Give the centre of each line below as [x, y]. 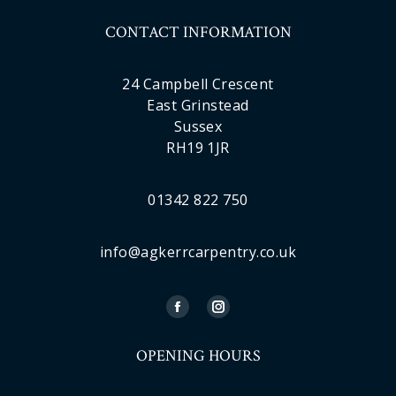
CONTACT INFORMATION [198, 33]
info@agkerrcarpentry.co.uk [198, 252]
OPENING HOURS [198, 356]
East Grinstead [198, 106]
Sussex [198, 127]
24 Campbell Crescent [198, 84]
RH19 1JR [198, 148]
